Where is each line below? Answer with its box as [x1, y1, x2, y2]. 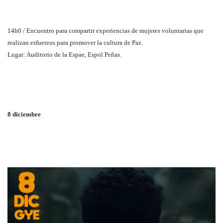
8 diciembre [7, 111, 41, 118]
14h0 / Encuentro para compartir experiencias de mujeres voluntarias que [7, 27, 204, 35]
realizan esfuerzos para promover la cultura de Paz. [7, 39, 143, 47]
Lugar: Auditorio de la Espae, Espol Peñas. [7, 51, 121, 59]
